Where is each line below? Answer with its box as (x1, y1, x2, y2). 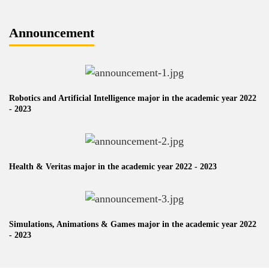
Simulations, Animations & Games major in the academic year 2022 (9, 220, 256, 229)
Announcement (9, 25, 94, 40)
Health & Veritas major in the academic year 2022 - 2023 (9, 162, 217, 171)
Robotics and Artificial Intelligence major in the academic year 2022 (9, 94, 256, 103)
